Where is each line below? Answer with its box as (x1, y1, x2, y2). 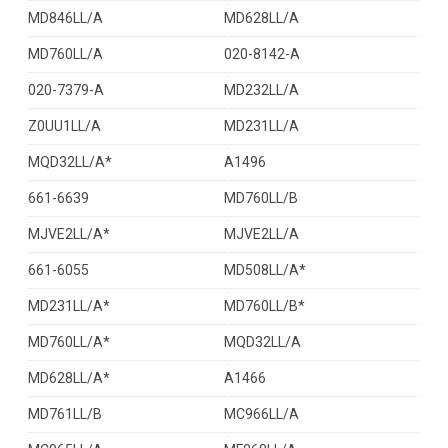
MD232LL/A (224, 82, 299, 98)
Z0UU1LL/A (28, 118, 101, 134)
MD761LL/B (28, 406, 102, 422)
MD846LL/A (28, 10, 103, 26)
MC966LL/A (224, 406, 299, 422)
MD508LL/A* (224, 262, 306, 278)
